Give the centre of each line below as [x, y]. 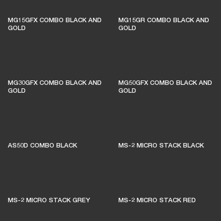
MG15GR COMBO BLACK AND [164, 20]
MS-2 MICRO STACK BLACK [161, 145]
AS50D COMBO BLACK [42, 145]
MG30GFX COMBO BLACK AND [55, 82]
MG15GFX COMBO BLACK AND [55, 20]
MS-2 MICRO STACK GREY [49, 200]
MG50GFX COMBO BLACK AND [165, 82]
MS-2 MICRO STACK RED [157, 200]
